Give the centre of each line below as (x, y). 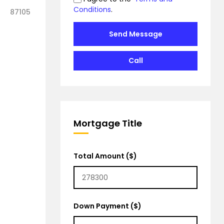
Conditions (92, 9)
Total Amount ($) (105, 156)
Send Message (135, 34)
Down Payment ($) (107, 206)
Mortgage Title (108, 123)
